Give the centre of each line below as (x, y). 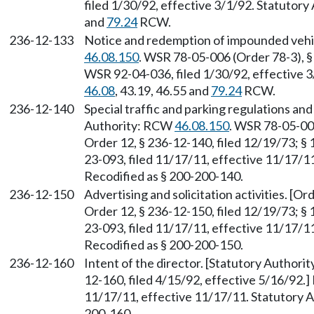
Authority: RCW (129, 125)
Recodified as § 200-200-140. (164, 176)
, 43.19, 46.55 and (163, 90)
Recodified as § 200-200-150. (164, 245)
